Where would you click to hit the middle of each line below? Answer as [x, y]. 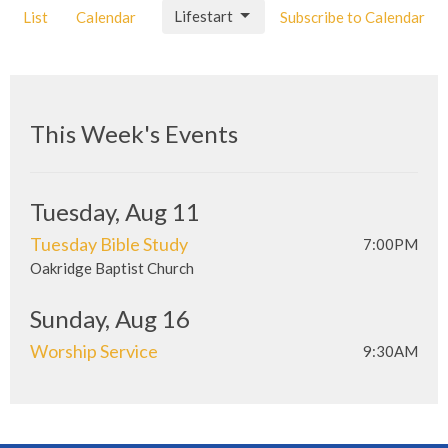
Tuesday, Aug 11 [115, 211]
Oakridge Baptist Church [112, 267]
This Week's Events [134, 133]
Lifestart [203, 15]
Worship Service [94, 350]
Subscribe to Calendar [352, 16]
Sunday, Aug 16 [110, 318]
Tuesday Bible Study [109, 243]
